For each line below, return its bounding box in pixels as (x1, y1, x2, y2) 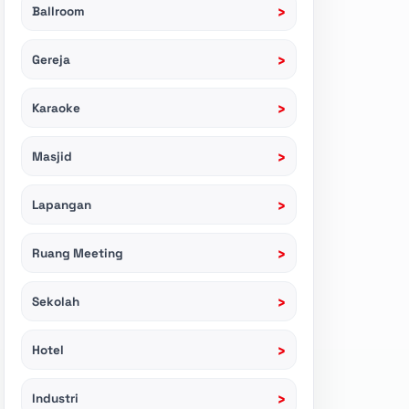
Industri (32, 390, 79, 406)
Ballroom (32, 3, 85, 19)
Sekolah (32, 293, 79, 309)
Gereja (32, 51, 70, 68)
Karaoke (32, 100, 80, 116)
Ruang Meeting (32, 245, 123, 261)
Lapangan (32, 196, 91, 213)
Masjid (32, 148, 72, 164)
